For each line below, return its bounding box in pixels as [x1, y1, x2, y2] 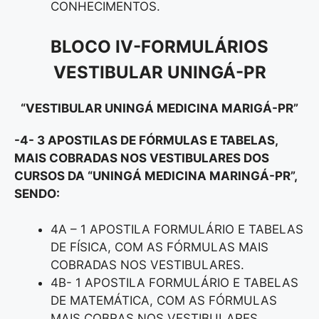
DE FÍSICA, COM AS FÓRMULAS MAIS [51, 240, 268, 255]
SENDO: [14, 186, 60, 201]
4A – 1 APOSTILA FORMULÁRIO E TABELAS [51, 222, 303, 237]
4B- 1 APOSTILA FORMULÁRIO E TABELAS [51, 276, 298, 291]
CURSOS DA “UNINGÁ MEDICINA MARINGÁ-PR [14, 168, 291, 183]
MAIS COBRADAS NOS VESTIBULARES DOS [14, 150, 269, 165]
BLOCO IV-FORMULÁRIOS [51, 36, 268, 57]
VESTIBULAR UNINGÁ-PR [53, 61, 266, 83]
